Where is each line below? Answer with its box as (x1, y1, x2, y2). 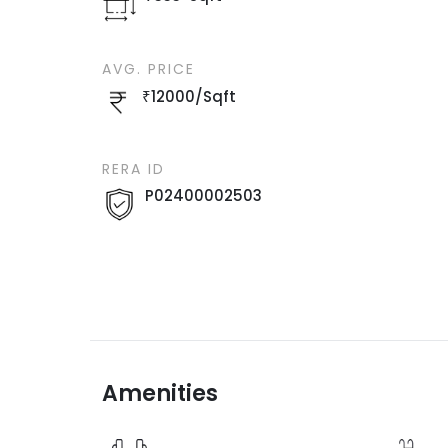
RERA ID (102, 158, 166, 179)
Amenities (102, 377, 219, 409)
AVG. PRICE (102, 58, 196, 79)
